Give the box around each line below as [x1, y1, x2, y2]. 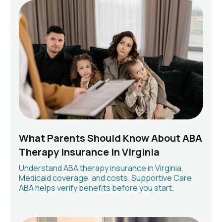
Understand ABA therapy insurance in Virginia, [19, 163, 183, 174]
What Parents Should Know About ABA [19, 131, 202, 145]
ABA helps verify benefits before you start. [19, 182, 174, 194]
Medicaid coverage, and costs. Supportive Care [19, 172, 192, 184]
